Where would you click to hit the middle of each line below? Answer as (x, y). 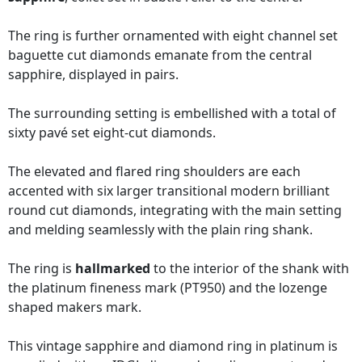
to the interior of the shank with (250, 269)
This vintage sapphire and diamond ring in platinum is (173, 346)
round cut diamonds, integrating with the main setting (175, 210)
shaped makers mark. (75, 307)
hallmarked (113, 269)
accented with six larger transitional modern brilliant (169, 191)
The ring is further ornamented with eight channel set (173, 36)
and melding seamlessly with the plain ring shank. (160, 230)
